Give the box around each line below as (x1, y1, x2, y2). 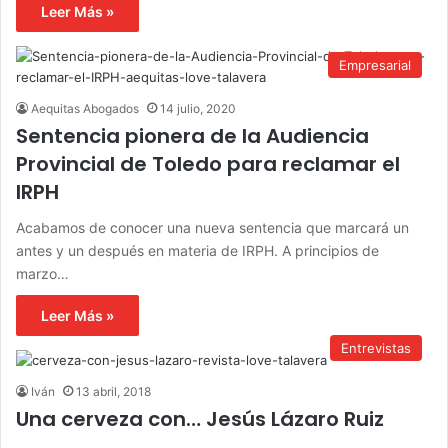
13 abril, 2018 (76, 384, 151, 400)
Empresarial (339, 57, 411, 74)
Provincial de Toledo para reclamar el (16, 150, 400, 179)
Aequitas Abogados (31, 101, 139, 117)
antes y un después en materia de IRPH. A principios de (16, 242, 379, 260)
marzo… (16, 265, 69, 283)
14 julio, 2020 (160, 101, 236, 117)
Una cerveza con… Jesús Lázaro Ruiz (16, 405, 384, 434)
